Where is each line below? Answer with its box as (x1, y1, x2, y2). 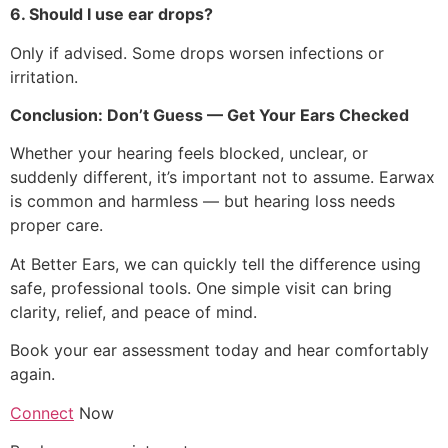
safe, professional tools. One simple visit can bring (10, 277, 392, 298)
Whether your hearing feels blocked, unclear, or (10, 143, 368, 164)
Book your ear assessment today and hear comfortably (10, 340, 429, 361)
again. (10, 364, 55, 385)
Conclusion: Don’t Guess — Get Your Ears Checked (10, 104, 409, 125)
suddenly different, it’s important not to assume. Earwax (10, 167, 435, 188)
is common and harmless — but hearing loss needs (10, 191, 395, 212)
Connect (10, 402, 74, 423)
